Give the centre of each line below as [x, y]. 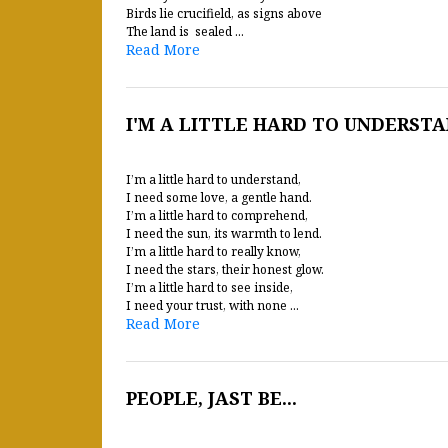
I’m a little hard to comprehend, [217, 215]
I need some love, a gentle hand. [219, 197]
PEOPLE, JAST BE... [211, 398]
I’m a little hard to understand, [213, 179]
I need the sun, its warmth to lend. [224, 233]
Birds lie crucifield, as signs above [224, 13]
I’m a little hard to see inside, [209, 287]
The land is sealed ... [185, 31]
